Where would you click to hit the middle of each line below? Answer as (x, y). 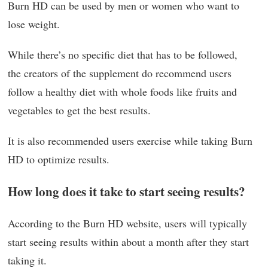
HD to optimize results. (59, 159)
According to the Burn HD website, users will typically (127, 223)
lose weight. (34, 24)
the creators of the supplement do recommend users (120, 73)
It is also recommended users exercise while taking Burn (130, 140)
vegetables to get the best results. (79, 110)
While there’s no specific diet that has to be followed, (123, 54)
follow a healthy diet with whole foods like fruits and (122, 91)
